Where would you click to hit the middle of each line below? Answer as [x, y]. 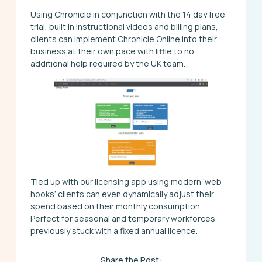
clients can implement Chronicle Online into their [123, 39]
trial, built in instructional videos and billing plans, [124, 26]
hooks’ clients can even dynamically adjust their [122, 194]
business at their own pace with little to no [112, 51]
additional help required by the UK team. [108, 63]
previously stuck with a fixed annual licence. [114, 230]
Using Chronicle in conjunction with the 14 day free [127, 14]
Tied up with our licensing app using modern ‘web [126, 181]
